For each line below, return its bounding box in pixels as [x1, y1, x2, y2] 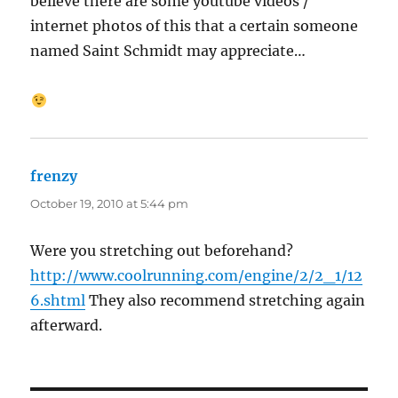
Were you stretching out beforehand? [30, 242, 294, 260]
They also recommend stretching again [85, 291, 366, 310]
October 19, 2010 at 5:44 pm [30, 196, 189, 211]
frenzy [30, 167, 78, 186]
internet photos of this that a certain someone [30, 17, 359, 36]
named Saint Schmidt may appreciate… [30, 42, 306, 60]
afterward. [30, 316, 103, 335]
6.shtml [30, 291, 86, 310]
